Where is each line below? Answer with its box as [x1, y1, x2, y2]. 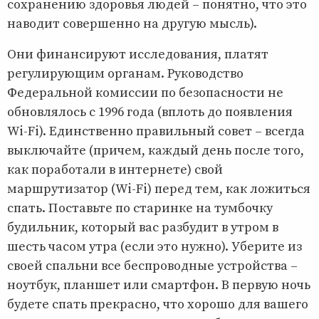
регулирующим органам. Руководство [7, 65, 244, 82]
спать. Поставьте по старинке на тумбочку [7, 199, 273, 216]
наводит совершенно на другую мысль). [7, 15, 257, 32]
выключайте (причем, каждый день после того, [7, 142, 304, 159]
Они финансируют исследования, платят [7, 46, 268, 63]
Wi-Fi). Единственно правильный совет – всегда [7, 122, 305, 140]
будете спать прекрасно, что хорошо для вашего [7, 296, 308, 313]
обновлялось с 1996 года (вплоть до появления [7, 103, 293, 120]
